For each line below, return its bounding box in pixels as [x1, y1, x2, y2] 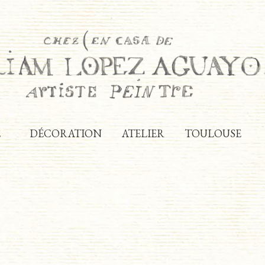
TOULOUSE [184, 126, 241, 140]
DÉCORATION [29, 126, 102, 140]
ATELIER [121, 126, 164, 140]
